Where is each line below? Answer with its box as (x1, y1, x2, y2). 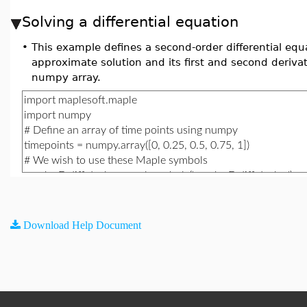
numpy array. (32, 71, 101, 83)
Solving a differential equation (22, 13, 238, 30)
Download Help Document (23, 219, 141, 230)
